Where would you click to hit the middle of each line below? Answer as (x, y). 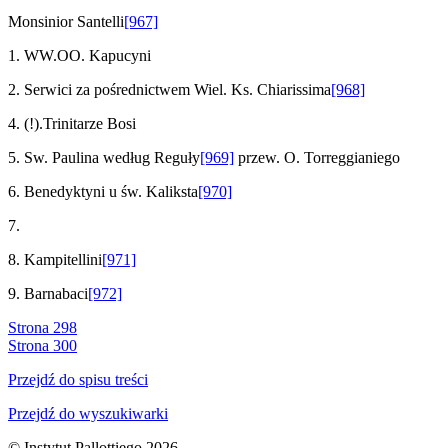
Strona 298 (42, 327)
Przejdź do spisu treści (78, 379)
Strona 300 (42, 345)
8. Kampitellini (55, 259)
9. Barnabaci (48, 293)
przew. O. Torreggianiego (317, 157)
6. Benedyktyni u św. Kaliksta (103, 191)
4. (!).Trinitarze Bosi (72, 123)
